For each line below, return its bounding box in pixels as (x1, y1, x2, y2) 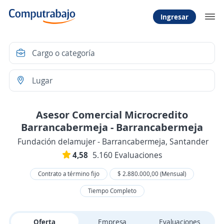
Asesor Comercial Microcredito (36, 107, 188, 121)
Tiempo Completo (87, 186, 136, 195)
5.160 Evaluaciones (92, 149, 162, 160)
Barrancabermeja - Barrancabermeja (21, 120, 203, 134)
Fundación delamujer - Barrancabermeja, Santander (17, 136, 208, 147)
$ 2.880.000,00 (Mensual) (117, 169, 186, 178)
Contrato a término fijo (38, 169, 99, 178)
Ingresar (160, 11, 188, 21)
